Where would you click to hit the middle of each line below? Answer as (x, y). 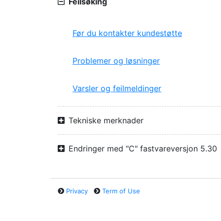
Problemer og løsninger (116, 61)
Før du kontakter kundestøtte (127, 33)
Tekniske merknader (106, 120)
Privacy (77, 191)
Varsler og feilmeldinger (117, 88)
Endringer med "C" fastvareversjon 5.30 (143, 148)
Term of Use (121, 191)
